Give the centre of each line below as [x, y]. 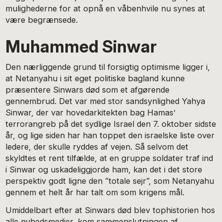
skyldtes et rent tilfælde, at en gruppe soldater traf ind [110, 158]
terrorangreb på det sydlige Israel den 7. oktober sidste [111, 124]
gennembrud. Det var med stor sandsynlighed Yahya [106, 101]
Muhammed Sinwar [81, 46]
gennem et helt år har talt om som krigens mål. [95, 192]
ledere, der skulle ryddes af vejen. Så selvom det [97, 146]
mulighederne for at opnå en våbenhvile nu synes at [106, 8]
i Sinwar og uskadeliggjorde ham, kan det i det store [104, 169]
